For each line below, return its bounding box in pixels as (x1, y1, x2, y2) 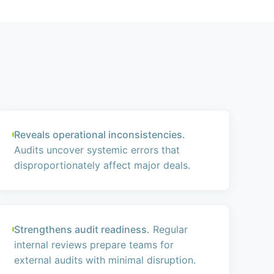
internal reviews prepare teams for (13, 239, 174, 251)
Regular (149, 223, 188, 235)
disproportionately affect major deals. (13, 159, 190, 171)
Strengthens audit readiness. (13, 223, 150, 235)
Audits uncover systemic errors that (13, 144, 180, 156)
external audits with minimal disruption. (13, 254, 196, 266)
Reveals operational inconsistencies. (13, 128, 185, 141)
